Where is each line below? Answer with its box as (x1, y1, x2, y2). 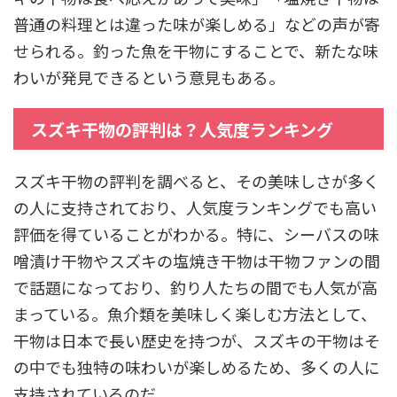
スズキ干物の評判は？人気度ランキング (31, 116, 333, 141)
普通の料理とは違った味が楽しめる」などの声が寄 (13, 12, 380, 35)
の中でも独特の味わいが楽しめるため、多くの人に (13, 354, 380, 378)
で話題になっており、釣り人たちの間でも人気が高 (13, 275, 378, 299)
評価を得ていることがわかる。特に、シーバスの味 (13, 222, 379, 245)
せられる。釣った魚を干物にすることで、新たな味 (13, 38, 378, 62)
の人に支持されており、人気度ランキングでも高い (13, 195, 377, 219)
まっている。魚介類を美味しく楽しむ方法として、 (13, 301, 377, 325)
